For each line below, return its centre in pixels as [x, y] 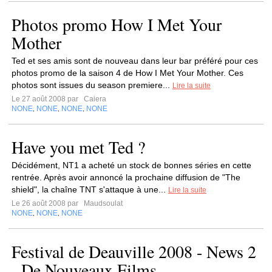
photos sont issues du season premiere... [92, 85]
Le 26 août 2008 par [47, 203]
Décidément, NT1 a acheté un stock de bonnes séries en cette [131, 165]
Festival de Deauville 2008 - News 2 [134, 251]
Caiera [94, 99]
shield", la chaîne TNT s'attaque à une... [90, 189]
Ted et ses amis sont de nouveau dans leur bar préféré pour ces [135, 61]
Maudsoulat [102, 203]
